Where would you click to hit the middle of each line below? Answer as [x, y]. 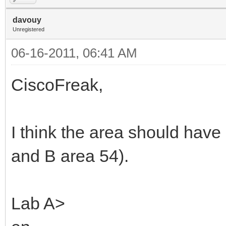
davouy [27, 20]
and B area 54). [70, 156]
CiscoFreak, [57, 84]
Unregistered [29, 29]
